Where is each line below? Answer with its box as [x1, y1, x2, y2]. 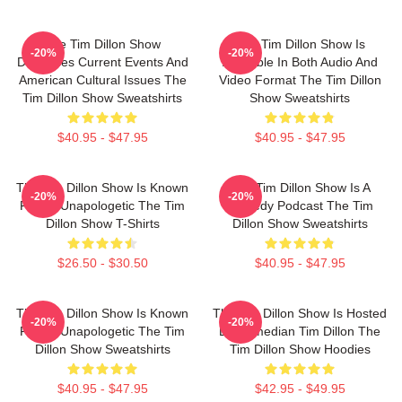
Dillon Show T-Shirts [45, 216, 160, 231]
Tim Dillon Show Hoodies [229, 342, 371, 356]
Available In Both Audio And [222, 55, 378, 69]
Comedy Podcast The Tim [226, 198, 373, 213]
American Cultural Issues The [18, 73, 187, 87]
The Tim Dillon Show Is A [229, 180, 371, 195]
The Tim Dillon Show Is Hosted [213, 306, 387, 320]
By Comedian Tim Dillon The [219, 324, 380, 338]
